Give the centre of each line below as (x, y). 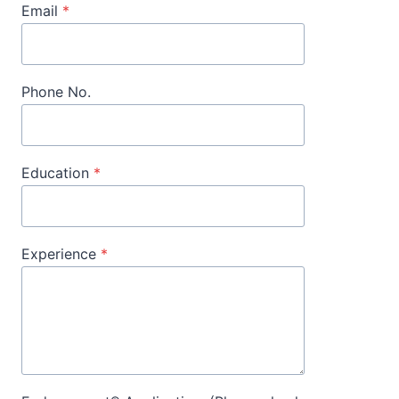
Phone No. (56, 91)
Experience (59, 253)
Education (55, 172)
